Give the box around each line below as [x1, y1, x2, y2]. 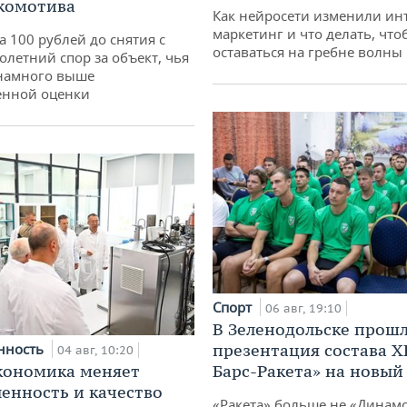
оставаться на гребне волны [213, 43, 402, 62]
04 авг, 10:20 [57, 342, 134, 358]
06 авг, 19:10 [265, 300, 342, 316]
